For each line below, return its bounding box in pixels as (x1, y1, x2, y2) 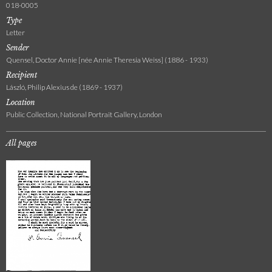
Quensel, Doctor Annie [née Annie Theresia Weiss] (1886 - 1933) (6, 55, 208, 64)
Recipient (6, 70, 37, 80)
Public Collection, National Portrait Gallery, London (6, 109, 162, 119)
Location (6, 97, 35, 107)
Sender (6, 42, 29, 52)
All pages (6, 138, 37, 148)
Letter (6, 27, 25, 37)
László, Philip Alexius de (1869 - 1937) (6, 82, 123, 92)
